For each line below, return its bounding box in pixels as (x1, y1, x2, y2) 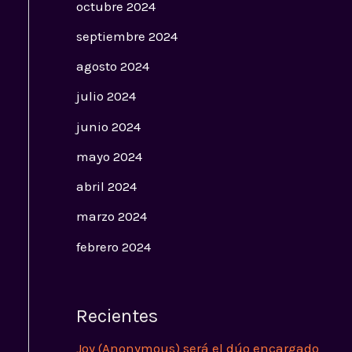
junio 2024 (75, 118, 141, 134)
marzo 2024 (75, 208, 147, 225)
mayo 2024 (75, 148, 142, 164)
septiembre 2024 (75, 27, 178, 44)
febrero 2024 (75, 238, 151, 255)
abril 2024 (75, 178, 137, 195)
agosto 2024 (75, 58, 149, 75)
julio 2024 (75, 88, 136, 104)
